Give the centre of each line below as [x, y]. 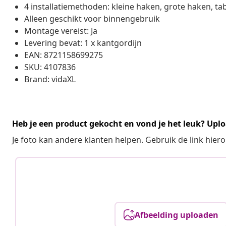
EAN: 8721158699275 [64, 55]
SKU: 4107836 [50, 67]
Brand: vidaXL [50, 79]
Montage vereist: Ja [61, 31]
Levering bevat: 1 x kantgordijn [83, 43]
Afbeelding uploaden [177, 215]
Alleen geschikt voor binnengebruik [92, 18]
